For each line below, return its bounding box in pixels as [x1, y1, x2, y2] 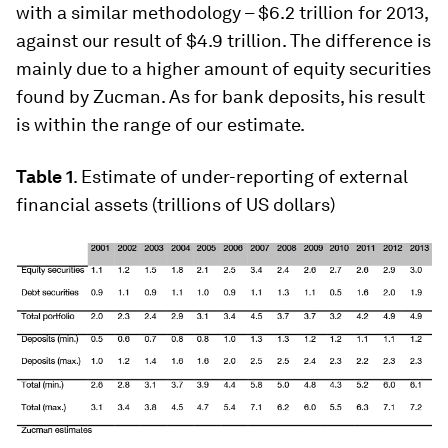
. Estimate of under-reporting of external [73, 166, 408, 187]
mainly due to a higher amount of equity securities [16, 58, 431, 79]
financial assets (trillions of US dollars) [16, 194, 335, 215]
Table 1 [16, 166, 73, 187]
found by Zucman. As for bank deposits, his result [16, 86, 425, 107]
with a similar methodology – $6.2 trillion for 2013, [16, 2, 428, 23]
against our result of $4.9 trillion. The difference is [16, 30, 431, 51]
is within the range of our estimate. [16, 114, 305, 135]
